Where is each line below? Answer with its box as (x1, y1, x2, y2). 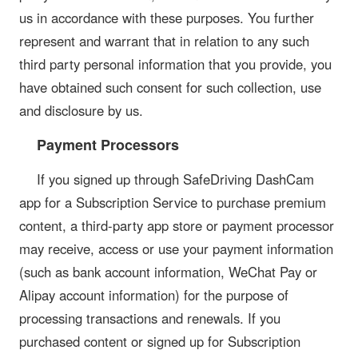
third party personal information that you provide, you (19, 54, 332, 74)
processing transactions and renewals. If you (19, 308, 280, 328)
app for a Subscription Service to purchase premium (19, 193, 326, 213)
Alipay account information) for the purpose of (19, 285, 288, 305)
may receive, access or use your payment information (19, 239, 333, 259)
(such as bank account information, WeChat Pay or (19, 262, 317, 282)
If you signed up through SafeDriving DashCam (36, 169, 314, 189)
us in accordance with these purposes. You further (19, 7, 314, 27)
